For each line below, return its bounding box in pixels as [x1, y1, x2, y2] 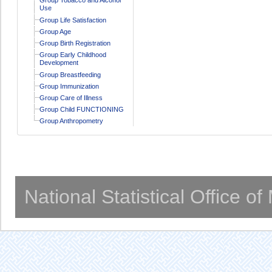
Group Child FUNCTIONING [39, 105, 124, 113]
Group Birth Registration [39, 39, 110, 47]
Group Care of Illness [39, 93, 103, 101]
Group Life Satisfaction [39, 16, 106, 24]
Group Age [39, 27, 71, 35]
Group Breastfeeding [39, 70, 101, 78]
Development [39, 58, 78, 67]
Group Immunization [39, 82, 99, 90]
